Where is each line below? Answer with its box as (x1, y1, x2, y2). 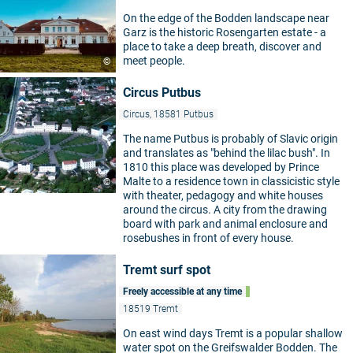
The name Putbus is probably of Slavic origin (123, 132, 338, 146)
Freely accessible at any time (123, 286, 242, 298)
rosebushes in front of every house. (123, 232, 294, 245)
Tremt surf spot (123, 262, 210, 278)
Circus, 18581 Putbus (123, 109, 214, 121)
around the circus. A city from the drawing (123, 203, 327, 217)
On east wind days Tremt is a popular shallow (123, 327, 343, 340)
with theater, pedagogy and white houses (123, 189, 323, 203)
